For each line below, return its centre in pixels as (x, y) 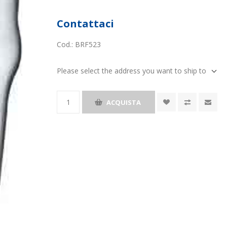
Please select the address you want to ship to (132, 71)
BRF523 (88, 44)
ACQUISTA (124, 102)
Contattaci (86, 24)
